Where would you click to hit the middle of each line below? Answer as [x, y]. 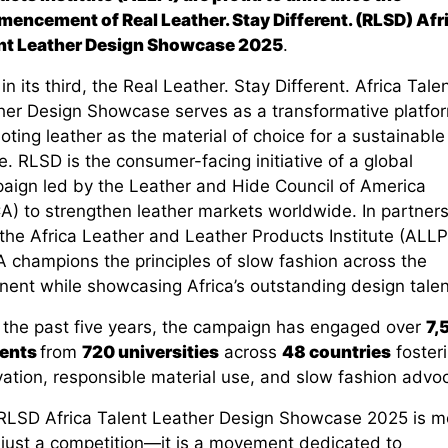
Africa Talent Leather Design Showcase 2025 [223, 418]
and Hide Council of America [308, 186]
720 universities [150, 352]
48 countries [336, 352]
